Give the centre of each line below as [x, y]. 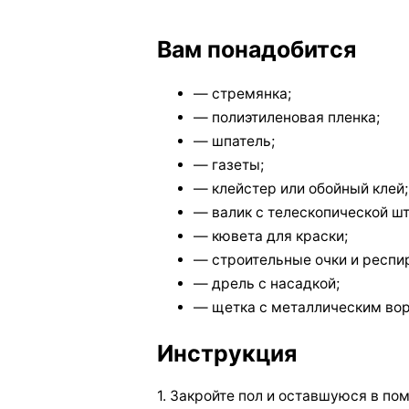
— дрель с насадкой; [267, 284]
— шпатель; [234, 142]
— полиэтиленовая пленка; [287, 118]
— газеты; [229, 165]
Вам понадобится [257, 49]
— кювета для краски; [271, 236]
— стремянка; [242, 94]
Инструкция [227, 353]
